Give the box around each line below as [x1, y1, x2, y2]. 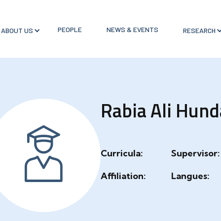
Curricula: [101, 147, 143, 159]
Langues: [171, 170, 210, 182]
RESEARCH [183, 26, 216, 35]
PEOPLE [57, 25, 82, 34]
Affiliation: [101, 170, 146, 182]
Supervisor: [171, 147, 220, 159]
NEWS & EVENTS [106, 25, 158, 34]
